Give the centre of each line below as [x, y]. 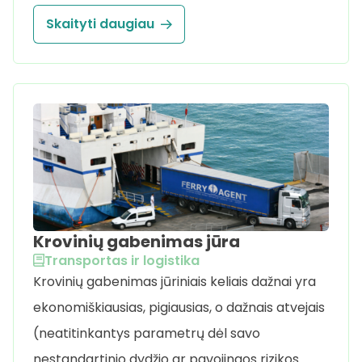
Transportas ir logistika [122, 260]
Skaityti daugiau [100, 24]
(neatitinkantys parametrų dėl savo [147, 333]
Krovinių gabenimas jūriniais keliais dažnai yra [175, 281]
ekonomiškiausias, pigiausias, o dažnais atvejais [179, 307]
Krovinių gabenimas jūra [137, 241]
